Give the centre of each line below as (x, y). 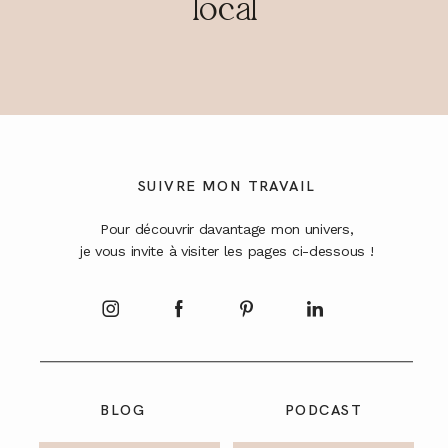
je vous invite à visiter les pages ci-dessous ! (226, 251)
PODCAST (324, 410)
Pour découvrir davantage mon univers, (226, 229)
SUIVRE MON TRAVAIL (226, 185)
